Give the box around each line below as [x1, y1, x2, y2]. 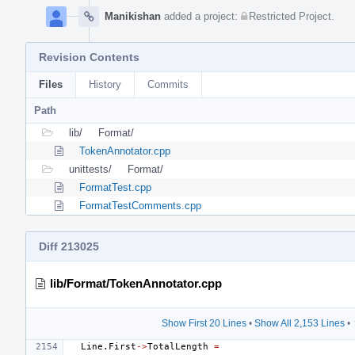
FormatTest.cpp [79, 181, 151, 193]
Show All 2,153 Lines [254, 317, 345, 329]
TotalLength [147, 341, 208, 352]
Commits [147, 78, 189, 90]
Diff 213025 [39, 239, 99, 253]
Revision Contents [39, 50, 139, 63]
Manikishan [105, 10, 161, 22]
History [89, 78, 121, 90]
